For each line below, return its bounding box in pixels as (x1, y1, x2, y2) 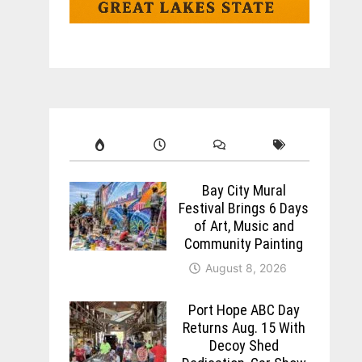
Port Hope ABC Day (187, 301, 300, 318)
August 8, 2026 (205, 260, 288, 275)
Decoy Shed (208, 336, 279, 354)
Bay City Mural (201, 181, 286, 199)
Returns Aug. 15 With (182, 318, 305, 336)
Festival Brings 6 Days (179, 199, 309, 217)
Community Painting (184, 234, 304, 252)
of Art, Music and (193, 217, 294, 234)
